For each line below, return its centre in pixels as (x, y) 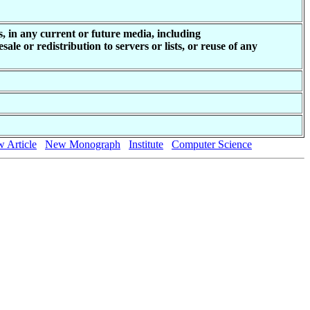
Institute (146, 144)
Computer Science (212, 144)
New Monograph (83, 144)
